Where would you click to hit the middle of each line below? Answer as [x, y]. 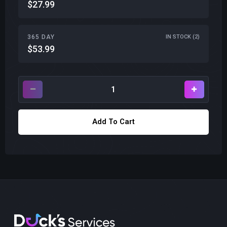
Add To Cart [113, 122]
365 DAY [41, 37]
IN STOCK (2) [183, 37]
